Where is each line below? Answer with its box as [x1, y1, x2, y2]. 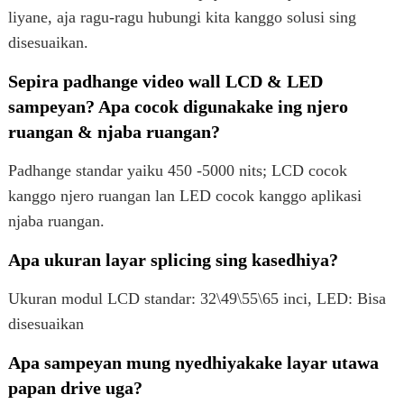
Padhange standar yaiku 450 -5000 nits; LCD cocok [7, 161, 347, 179]
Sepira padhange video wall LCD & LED [7, 70, 323, 91]
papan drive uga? [7, 377, 142, 398]
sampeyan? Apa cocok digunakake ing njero [7, 96, 348, 116]
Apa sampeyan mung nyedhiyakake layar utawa [7, 352, 379, 372]
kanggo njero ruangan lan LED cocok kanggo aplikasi [7, 186, 362, 205]
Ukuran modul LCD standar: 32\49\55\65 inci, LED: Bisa [7, 289, 386, 308]
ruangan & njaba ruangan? [7, 121, 220, 142]
